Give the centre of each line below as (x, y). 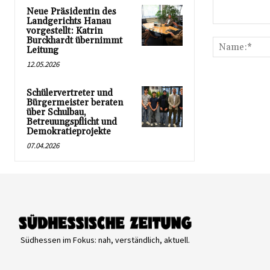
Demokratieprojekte (69, 132)
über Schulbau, (56, 113)
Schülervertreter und (70, 93)
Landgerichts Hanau (69, 22)
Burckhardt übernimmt (74, 41)
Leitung (42, 51)
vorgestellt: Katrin (64, 31)
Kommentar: (235, 30)
